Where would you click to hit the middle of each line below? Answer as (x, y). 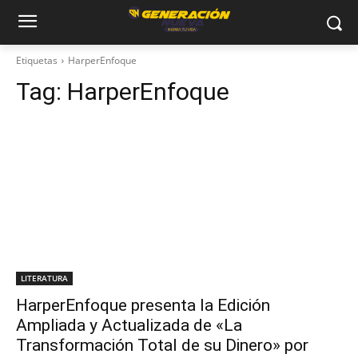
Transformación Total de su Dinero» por (162, 345)
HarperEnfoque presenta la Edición (143, 305)
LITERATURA (44, 278)
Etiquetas (37, 60)
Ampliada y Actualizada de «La (129, 325)
